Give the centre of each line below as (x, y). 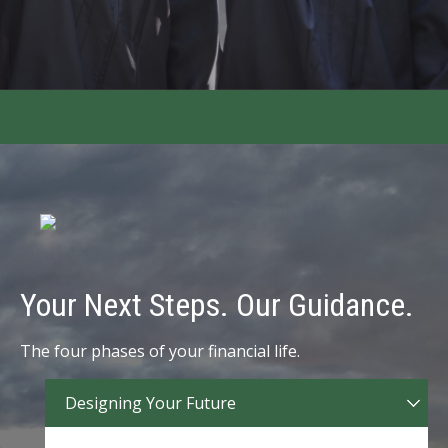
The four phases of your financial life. (160, 351)
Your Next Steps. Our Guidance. (217, 305)
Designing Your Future (150, 403)
